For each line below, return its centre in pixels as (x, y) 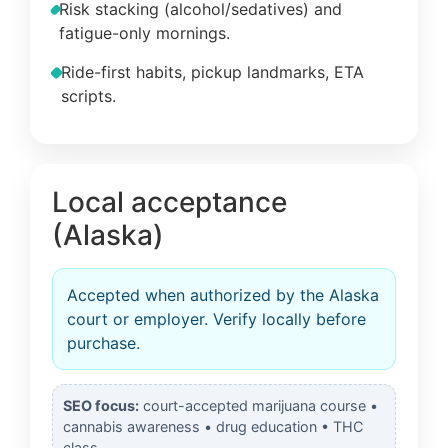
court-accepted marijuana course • (258, 406)
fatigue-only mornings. (145, 33)
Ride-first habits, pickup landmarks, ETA (213, 71)
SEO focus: (101, 406)
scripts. (89, 95)
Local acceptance (169, 201)
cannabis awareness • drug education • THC (213, 427)
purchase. (103, 342)
